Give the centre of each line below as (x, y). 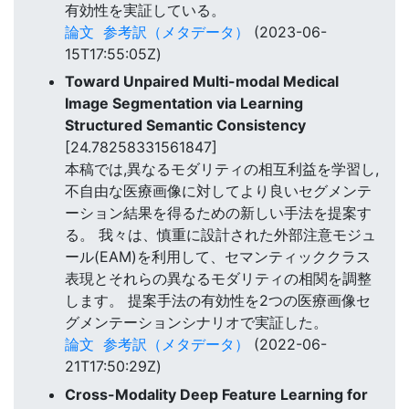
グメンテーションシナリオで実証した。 (196, 323)
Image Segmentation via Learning (184, 104)
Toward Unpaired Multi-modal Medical (202, 82)
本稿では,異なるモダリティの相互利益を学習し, (222, 169)
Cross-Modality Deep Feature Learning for (216, 394)
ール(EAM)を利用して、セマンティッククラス (218, 257)
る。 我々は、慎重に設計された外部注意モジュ (220, 235)
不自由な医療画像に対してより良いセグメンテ (218, 191)
